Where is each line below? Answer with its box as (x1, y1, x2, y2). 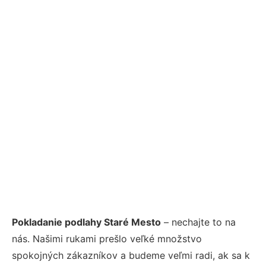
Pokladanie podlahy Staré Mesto (12, 216, 161, 228)
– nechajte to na (161, 216, 236, 228)
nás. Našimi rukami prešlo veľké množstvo (12, 232, 202, 245)
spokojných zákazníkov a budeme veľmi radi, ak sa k (12, 249, 250, 261)
